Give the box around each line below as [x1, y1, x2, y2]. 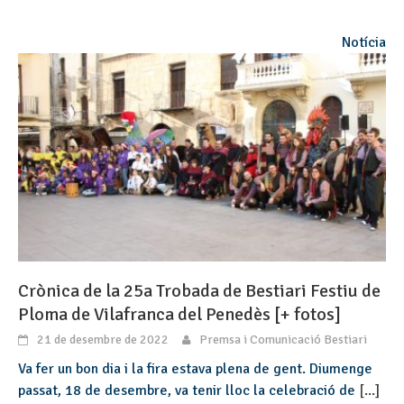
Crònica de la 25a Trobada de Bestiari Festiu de [18, 280, 381, 303]
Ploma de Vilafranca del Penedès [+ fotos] [18, 303, 341, 326]
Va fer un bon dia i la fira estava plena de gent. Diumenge [18, 360, 372, 379]
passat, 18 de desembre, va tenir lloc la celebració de [18, 381, 359, 400]
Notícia [342, 32, 386, 51]
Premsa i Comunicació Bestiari [199, 332, 367, 348]
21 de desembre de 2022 [37, 332, 169, 348]
